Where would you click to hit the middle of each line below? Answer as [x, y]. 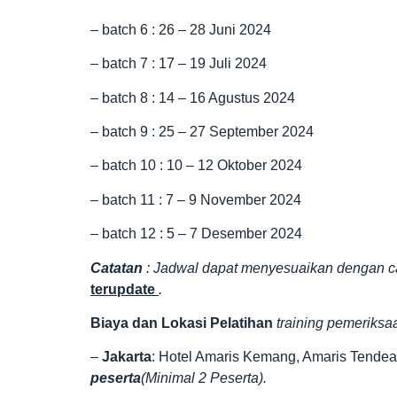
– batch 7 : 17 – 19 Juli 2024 [179, 64]
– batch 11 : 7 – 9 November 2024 [196, 199]
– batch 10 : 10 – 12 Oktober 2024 [196, 166]
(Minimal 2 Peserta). [204, 378]
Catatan [118, 268]
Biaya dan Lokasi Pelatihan [183, 323]
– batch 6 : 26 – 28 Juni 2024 [181, 29]
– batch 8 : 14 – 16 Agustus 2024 [193, 97]
